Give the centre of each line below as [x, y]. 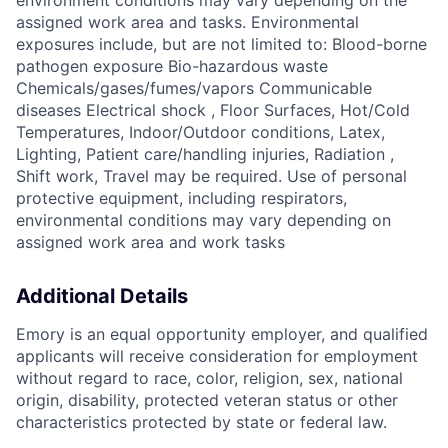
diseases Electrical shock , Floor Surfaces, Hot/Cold [213, 110]
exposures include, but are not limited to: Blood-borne [221, 44]
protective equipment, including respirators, [181, 198]
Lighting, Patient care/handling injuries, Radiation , [205, 154]
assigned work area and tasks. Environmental [187, 22]
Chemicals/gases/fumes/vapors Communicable [194, 88]
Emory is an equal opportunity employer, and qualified [222, 334]
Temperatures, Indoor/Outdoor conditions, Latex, [200, 132]
